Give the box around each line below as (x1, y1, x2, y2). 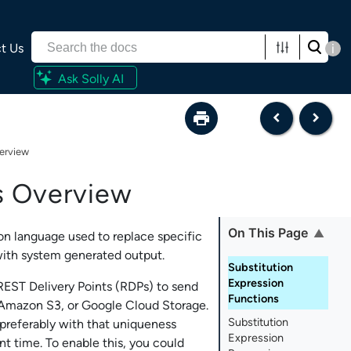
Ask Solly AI (58, 71, 124, 86)
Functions (228, 292, 280, 306)
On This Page (228, 225, 309, 241)
